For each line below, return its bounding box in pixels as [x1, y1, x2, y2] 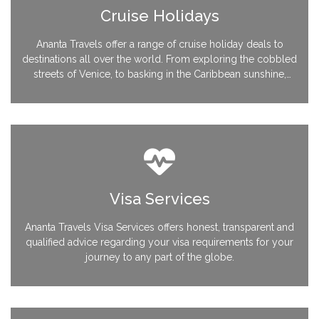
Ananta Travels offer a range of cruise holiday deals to [36, 38, 283, 50]
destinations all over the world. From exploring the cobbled [22, 53, 297, 65]
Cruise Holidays [100, 6, 219, 25]
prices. [144, 98, 175, 110]
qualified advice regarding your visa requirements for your [26, 236, 293, 248]
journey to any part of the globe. [85, 251, 234, 263]
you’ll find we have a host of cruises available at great [38, 83, 281, 95]
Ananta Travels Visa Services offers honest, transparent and [25, 221, 294, 233]
